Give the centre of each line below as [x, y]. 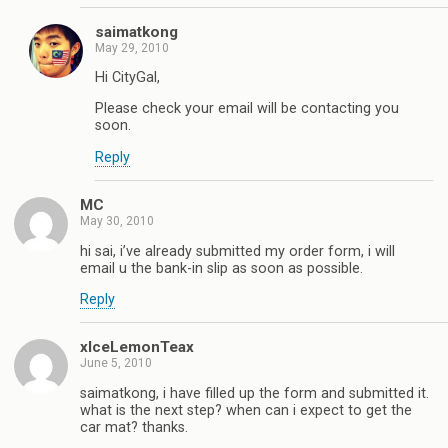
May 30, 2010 [117, 221]
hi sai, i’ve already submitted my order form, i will [237, 251]
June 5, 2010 [116, 363]
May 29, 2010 [132, 47]
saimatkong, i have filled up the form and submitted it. [254, 393]
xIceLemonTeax [137, 347]
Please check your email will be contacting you [247, 109]
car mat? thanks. [134, 427]
